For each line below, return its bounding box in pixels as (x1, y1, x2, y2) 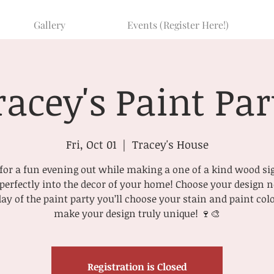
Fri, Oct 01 (65, 137, 116, 152)
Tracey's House (131, 137, 209, 152)
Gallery (33, 18, 65, 31)
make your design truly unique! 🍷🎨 (54, 207, 220, 220)
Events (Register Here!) (127, 18, 229, 31)
